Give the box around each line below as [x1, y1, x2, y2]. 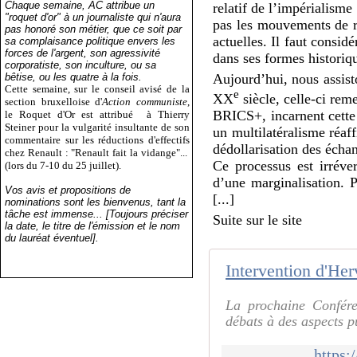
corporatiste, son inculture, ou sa [5, 58, 157, 71]
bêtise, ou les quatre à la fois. [5, 70, 143, 83]
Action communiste [102, 95, 187, 108]
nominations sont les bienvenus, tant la [5, 195, 186, 208]
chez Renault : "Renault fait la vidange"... [5, 146, 190, 159]
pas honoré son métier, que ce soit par [5, 22, 182, 35]
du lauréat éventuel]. [5, 231, 100, 244]
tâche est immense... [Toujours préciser [5, 207, 189, 220]
